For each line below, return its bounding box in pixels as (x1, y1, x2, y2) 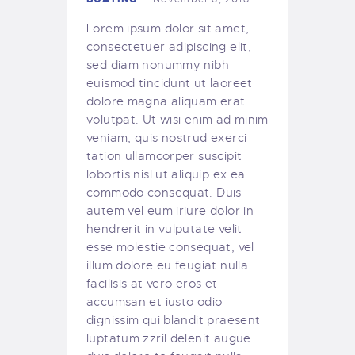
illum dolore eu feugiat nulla (86, 258, 249, 273)
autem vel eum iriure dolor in (86, 203, 254, 218)
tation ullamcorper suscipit (86, 148, 242, 163)
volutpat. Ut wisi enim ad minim (86, 112, 269, 127)
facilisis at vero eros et (86, 276, 218, 291)
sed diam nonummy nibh (86, 57, 229, 72)
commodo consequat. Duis (86, 185, 242, 200)
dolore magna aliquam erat (86, 94, 246, 109)
